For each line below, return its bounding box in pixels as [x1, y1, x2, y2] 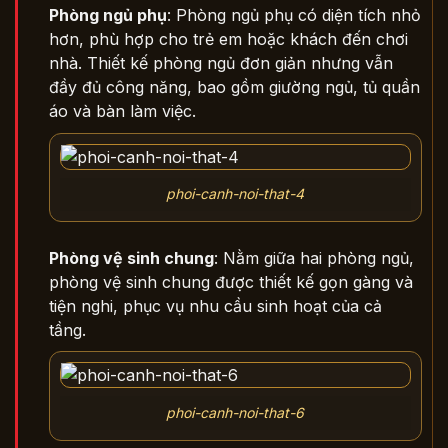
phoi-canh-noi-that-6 [166, 403, 305, 421]
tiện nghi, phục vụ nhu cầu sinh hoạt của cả [48, 295, 382, 316]
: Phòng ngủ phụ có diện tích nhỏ [166, 4, 421, 25]
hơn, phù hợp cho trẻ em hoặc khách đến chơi [48, 28, 408, 49]
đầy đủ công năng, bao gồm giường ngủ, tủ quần [48, 76, 420, 97]
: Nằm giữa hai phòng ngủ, [213, 247, 414, 268]
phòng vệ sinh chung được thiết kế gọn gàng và [48, 271, 413, 292]
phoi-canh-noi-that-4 [166, 185, 305, 203]
